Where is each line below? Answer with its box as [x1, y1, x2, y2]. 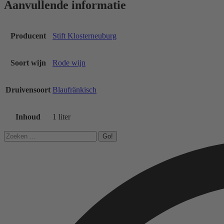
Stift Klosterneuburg [52, 31, 116, 40]
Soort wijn [10, 58, 46, 67]
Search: [3, 130, 27, 139]
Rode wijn [52, 58, 85, 67]
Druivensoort [5, 85, 50, 94]
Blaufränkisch [52, 85, 96, 94]
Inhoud [15, 112, 40, 121]
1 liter [52, 112, 70, 121]
